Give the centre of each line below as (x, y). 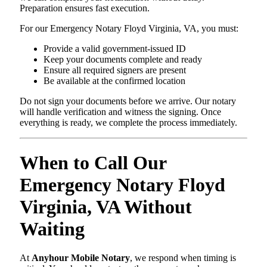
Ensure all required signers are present (115, 70)
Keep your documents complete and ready (123, 60)
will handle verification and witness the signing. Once (120, 112)
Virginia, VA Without (106, 207)
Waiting (52, 229)
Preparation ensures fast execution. (85, 8)
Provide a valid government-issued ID (115, 49)
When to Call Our (93, 162)
